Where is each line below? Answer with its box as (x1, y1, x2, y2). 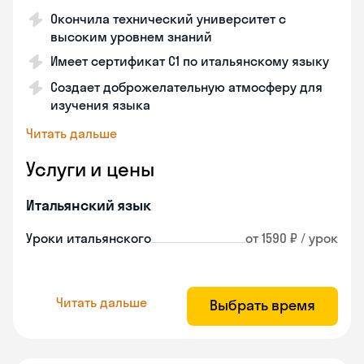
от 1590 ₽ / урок (245, 230, 338, 246)
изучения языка (50, 97, 150, 113)
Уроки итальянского (26, 230, 151, 246)
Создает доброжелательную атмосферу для (50, 79, 323, 95)
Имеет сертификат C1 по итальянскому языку (50, 53, 329, 69)
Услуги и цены (26, 157, 154, 181)
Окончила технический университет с (50, 11, 286, 27)
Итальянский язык (26, 196, 151, 214)
